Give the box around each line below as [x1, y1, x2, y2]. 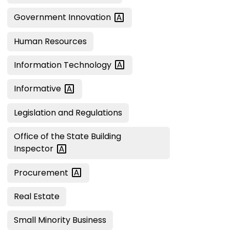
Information [14, 59, 64, 71]
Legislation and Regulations [14, 106, 122, 119]
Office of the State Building [14, 130, 121, 142]
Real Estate [14, 190, 60, 203]
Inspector [14, 142, 55, 155]
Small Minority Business [14, 214, 106, 226]
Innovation [68, 11, 113, 24]
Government [14, 11, 68, 24]
